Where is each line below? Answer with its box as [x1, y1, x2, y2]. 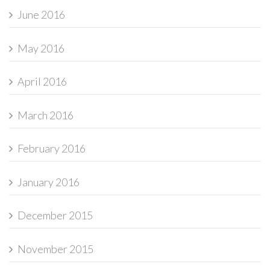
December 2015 [17, 209, 93, 222]
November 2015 [17, 242, 93, 256]
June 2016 [17, 8, 65, 22]
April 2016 [17, 75, 67, 89]
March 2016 [17, 108, 74, 122]
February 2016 [17, 142, 86, 155]
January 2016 [17, 175, 80, 189]
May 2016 [17, 41, 64, 55]
